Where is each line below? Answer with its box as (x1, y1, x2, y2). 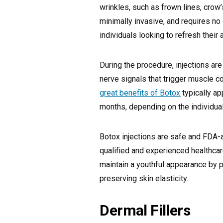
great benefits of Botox (100, 88, 181, 98)
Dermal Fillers (100, 202, 191, 220)
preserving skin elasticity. (100, 174, 189, 184)
